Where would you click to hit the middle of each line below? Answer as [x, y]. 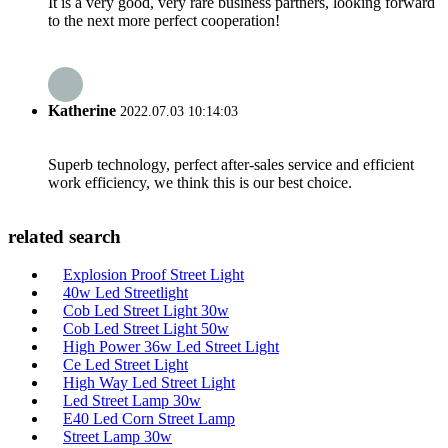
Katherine [82, 110]
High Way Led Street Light [149, 383]
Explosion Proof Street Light [153, 275]
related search [64, 236]
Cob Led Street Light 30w [146, 311]
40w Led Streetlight [125, 293]
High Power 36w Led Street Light [171, 347]
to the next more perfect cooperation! [164, 21]
